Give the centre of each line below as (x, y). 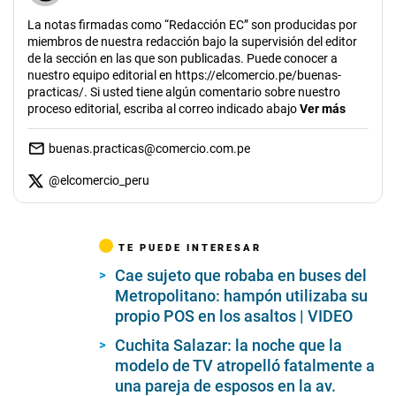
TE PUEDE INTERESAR (190, 247)
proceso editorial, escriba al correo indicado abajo (164, 108)
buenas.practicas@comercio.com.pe (149, 148)
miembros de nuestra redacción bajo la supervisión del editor (192, 41)
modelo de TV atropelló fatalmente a (245, 365)
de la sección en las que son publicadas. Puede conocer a (183, 58)
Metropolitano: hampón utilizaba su (241, 295)
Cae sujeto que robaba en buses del (241, 275)
